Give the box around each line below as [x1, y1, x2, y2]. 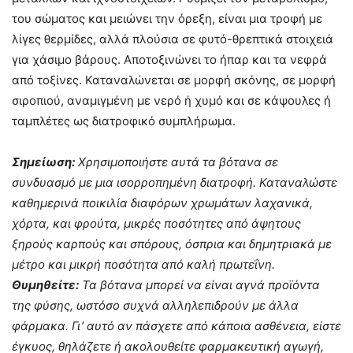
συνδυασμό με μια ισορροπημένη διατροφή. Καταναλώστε [12, 175, 337, 190]
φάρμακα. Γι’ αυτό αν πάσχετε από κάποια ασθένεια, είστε [12, 318, 341, 333]
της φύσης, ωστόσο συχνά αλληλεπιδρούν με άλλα [12, 298, 299, 313]
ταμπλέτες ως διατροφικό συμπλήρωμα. [12, 113, 236, 128]
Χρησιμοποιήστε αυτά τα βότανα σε [75, 154, 278, 169]
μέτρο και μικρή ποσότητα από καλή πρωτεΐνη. [12, 257, 275, 272]
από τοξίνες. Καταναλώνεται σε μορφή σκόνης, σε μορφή [12, 72, 336, 87]
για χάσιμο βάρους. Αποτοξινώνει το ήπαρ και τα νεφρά [12, 52, 327, 67]
